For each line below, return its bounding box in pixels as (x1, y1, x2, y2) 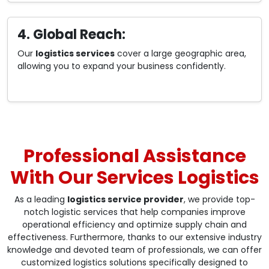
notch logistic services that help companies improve (23, 206, 246, 219)
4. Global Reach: (17, 25, 125, 44)
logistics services (35, 47, 115, 60)
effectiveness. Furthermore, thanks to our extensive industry (7, 231, 262, 244)
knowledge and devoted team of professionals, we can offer (7, 244, 262, 256)
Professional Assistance (23, 144, 246, 169)
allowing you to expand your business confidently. (17, 60, 226, 73)
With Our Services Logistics (10, 165, 259, 191)
